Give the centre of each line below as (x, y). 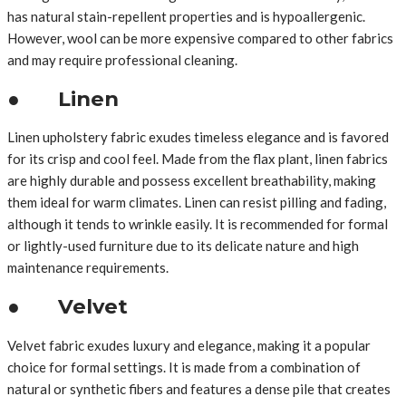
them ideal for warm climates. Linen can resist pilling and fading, (197, 203)
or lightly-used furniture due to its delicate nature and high (183, 246)
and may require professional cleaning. (122, 59)
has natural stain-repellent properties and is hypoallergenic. (186, 16)
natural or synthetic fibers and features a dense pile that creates (199, 388)
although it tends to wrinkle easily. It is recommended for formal (198, 224)
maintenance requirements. (88, 268)
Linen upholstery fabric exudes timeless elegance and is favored (198, 137)
